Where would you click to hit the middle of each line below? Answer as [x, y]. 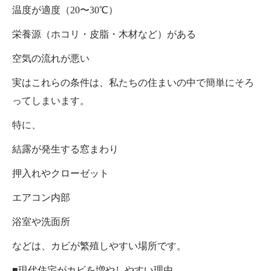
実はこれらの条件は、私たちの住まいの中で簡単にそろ [133, 82]
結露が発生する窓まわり [65, 149]
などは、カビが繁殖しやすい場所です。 [99, 246]
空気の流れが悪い [51, 58]
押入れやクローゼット [60, 173]
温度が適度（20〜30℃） [65, 10]
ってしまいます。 [51, 100]
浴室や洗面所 [41, 221]
